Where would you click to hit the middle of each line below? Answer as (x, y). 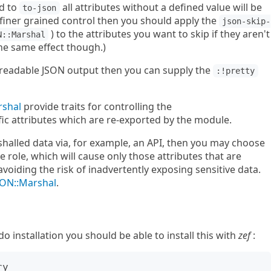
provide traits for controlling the (96, 106)
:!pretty (236, 71)
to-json (40, 8)
